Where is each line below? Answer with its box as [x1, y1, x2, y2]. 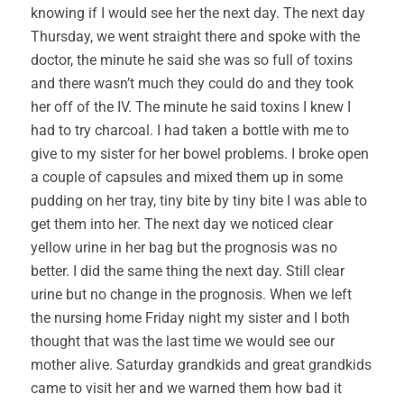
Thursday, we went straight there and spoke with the [31, 28, 360, 45]
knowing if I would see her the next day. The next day [31, 5, 365, 22]
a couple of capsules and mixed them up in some [31, 169, 343, 186]
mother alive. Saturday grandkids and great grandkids [31, 356, 372, 373]
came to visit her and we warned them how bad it [31, 380, 342, 397]
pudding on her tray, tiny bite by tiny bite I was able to [31, 192, 367, 209]
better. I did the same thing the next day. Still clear [31, 262, 344, 280]
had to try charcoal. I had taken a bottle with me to [31, 122, 349, 139]
